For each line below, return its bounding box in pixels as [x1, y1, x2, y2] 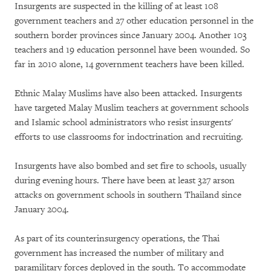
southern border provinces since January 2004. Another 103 [15, 30, 247, 41]
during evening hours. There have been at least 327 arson [15, 175, 235, 186]
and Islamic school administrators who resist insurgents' [15, 117, 233, 128]
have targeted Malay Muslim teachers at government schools [15, 102, 249, 114]
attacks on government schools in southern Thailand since [15, 189, 241, 201]
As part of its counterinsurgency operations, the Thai [15, 233, 220, 244]
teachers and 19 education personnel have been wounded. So [15, 44, 250, 56]
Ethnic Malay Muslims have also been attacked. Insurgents [15, 88, 242, 99]
